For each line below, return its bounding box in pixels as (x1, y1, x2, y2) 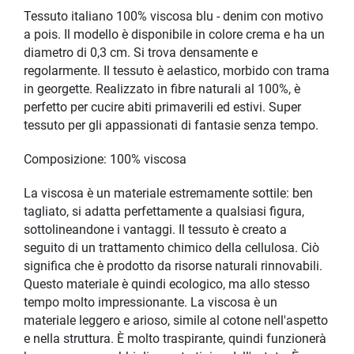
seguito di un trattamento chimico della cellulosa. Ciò (24, 241, 319, 256)
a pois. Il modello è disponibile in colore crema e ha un (24, 28, 325, 43)
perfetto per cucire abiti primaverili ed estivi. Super (24, 100, 301, 115)
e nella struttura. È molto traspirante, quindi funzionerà (24, 332, 326, 347)
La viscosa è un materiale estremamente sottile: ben (24, 186, 313, 201)
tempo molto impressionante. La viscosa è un (24, 296, 277, 311)
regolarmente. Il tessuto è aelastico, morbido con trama (24, 64, 330, 79)
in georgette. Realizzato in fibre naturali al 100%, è (24, 82, 300, 97)
